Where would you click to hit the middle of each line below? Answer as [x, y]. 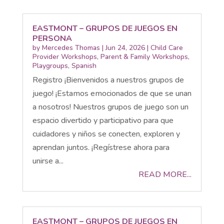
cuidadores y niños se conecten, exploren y [106, 134]
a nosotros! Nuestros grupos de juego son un [110, 107]
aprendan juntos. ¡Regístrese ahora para [101, 147]
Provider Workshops [64, 56]
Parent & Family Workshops [144, 56]
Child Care [166, 47]
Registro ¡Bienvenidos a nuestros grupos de [108, 80]
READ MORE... [165, 174]
